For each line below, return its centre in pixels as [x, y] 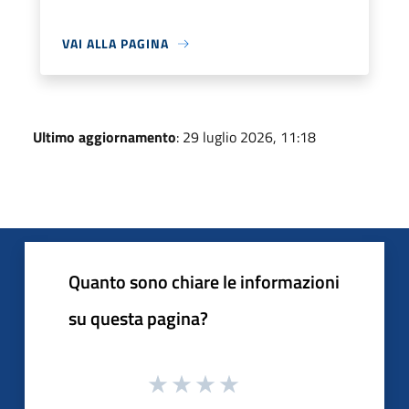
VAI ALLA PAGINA [115, 43]
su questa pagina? [138, 318]
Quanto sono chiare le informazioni [204, 282]
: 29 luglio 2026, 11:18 [246, 137]
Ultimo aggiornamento [105, 137]
